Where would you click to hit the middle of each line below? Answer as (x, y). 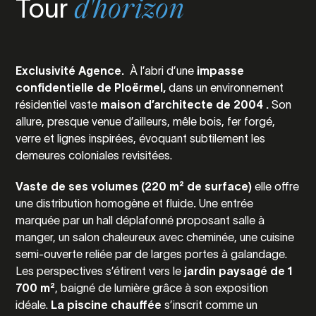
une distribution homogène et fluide (105, 203)
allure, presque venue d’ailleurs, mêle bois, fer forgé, (146, 121)
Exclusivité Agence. (70, 71)
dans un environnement (225, 87)
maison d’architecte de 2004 (181, 104)
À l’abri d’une (159, 71)
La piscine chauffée (108, 305)
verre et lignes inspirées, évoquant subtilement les (141, 138)
